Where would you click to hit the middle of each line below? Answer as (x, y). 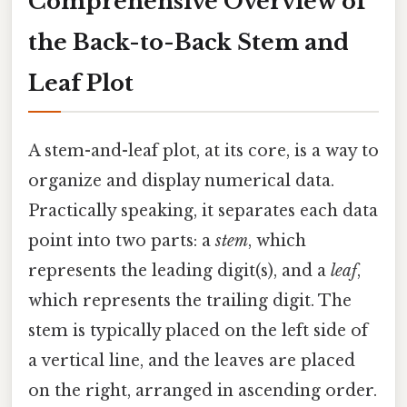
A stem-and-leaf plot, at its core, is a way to (203, 151)
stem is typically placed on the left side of (198, 331)
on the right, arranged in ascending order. (203, 391)
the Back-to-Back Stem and (189, 42)
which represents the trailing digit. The (190, 301)
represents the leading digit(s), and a (179, 271)
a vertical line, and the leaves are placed (192, 361)
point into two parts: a (122, 241)
